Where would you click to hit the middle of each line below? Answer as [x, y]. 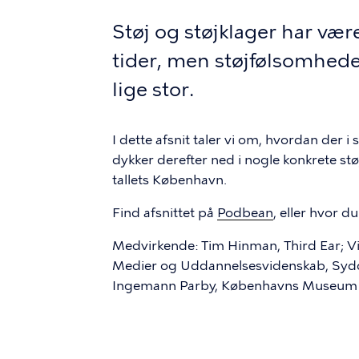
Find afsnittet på [165, 213]
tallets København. [171, 180]
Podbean [245, 213]
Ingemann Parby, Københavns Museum [235, 286]
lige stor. [153, 89]
